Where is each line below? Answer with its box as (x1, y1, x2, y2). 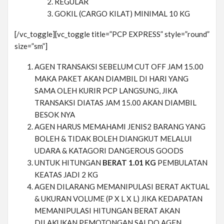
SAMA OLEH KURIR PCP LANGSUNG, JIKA (34, 86, 177, 95)
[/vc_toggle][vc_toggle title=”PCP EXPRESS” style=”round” (14, 29, 209, 39)
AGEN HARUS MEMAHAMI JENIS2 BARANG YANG (34, 122, 205, 131)
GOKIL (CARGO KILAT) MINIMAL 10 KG (54, 9, 190, 18)
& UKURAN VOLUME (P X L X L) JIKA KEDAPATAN (34, 194, 202, 203)
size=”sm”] (14, 41, 47, 51)
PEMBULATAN (157, 158, 207, 167)
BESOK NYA (34, 110, 75, 119)
